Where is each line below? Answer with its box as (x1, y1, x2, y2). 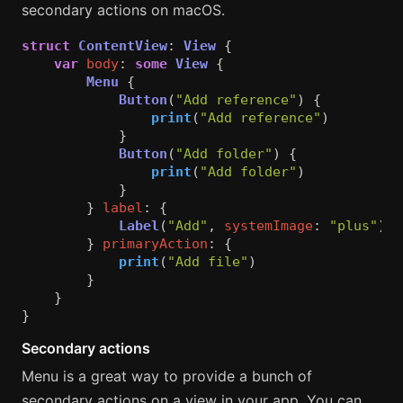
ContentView (78, 38, 167, 54)
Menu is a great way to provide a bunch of (22, 367, 312, 386)
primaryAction (103, 236, 208, 252)
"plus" (329, 218, 378, 234)
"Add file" (167, 254, 248, 270)
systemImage (224, 218, 313, 234)
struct (22, 38, 70, 54)
